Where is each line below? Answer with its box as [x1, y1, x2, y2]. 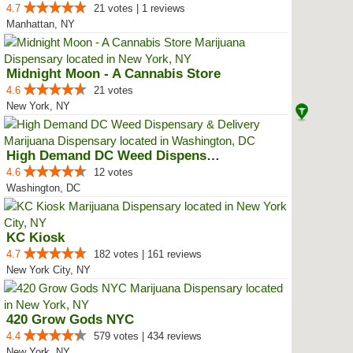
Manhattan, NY [6, 18, 75, 30]
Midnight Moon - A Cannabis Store [6, 66, 221, 81]
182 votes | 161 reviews [94, 248, 202, 260]
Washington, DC [6, 182, 80, 194]
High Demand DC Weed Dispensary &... [206, 148, 220, 163]
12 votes [94, 166, 133, 178]
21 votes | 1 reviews [94, 2, 185, 14]
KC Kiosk [6, 230, 65, 245]
